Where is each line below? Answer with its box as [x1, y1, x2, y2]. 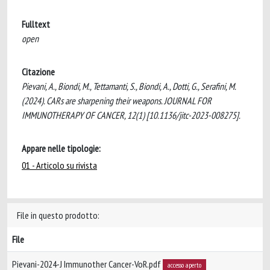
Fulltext [22, 18, 50, 30]
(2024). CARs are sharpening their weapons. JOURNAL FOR [22, 95, 212, 107]
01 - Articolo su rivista [22, 159, 97, 171]
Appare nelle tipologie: [22, 142, 101, 154]
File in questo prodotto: [17, 209, 99, 221]
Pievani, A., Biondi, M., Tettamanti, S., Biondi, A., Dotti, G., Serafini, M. [22, 80, 236, 92]
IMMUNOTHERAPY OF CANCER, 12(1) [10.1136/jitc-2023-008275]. [22, 109, 240, 121]
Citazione [22, 66, 55, 78]
